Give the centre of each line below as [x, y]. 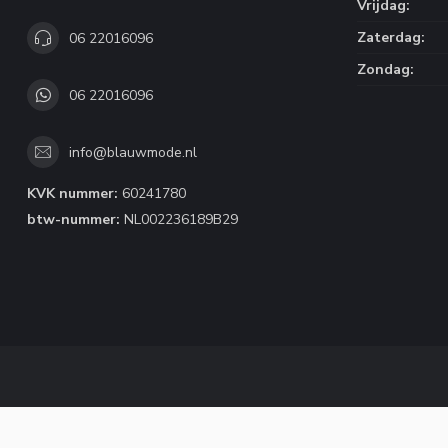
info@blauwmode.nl [133, 152]
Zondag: [385, 69]
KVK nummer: [72, 193]
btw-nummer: [73, 219]
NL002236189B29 [179, 219]
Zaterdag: [391, 37]
